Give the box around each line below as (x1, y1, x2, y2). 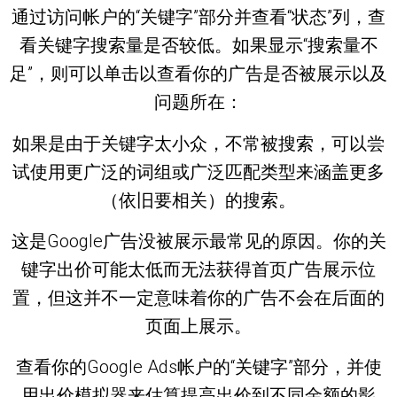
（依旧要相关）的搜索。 (101, 189, 296, 211)
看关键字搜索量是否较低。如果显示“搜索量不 (19, 35, 378, 57)
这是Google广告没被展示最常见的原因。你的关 (11, 230, 386, 252)
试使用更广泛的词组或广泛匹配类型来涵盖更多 (12, 160, 385, 183)
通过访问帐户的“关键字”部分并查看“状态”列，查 (12, 6, 385, 28)
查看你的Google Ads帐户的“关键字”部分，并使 (15, 356, 382, 378)
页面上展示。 (145, 315, 252, 337)
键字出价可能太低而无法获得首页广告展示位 (21, 258, 376, 280)
